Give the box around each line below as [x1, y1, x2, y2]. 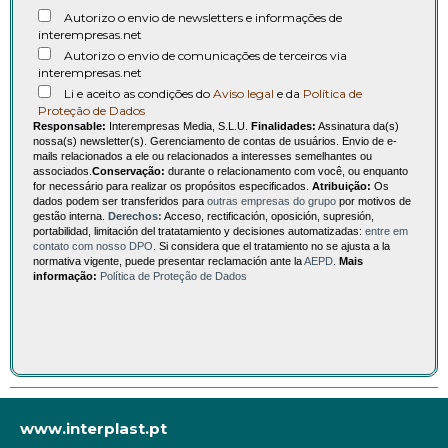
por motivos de [336, 195, 411, 208]
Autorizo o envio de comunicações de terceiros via [64, 48, 347, 64]
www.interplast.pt [20, 419, 167, 439]
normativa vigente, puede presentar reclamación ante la [33, 255, 304, 268]
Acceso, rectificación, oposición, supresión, [162, 210, 374, 223]
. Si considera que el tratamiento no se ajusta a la [153, 240, 390, 253]
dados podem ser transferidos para [33, 195, 207, 208]
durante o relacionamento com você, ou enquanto [165, 165, 408, 178]
